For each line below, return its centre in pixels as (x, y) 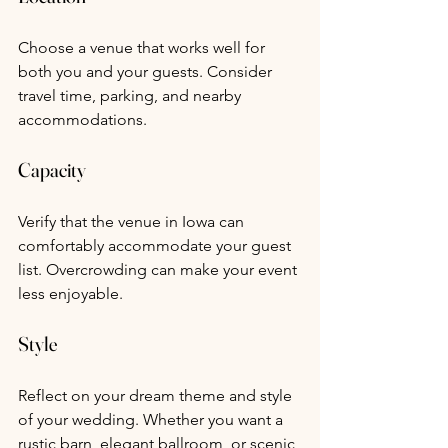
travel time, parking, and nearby (131, 96)
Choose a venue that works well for (143, 48)
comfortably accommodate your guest (156, 246)
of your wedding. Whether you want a (152, 420)
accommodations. (82, 120)
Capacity (52, 170)
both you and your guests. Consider (147, 72)
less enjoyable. (70, 294)
